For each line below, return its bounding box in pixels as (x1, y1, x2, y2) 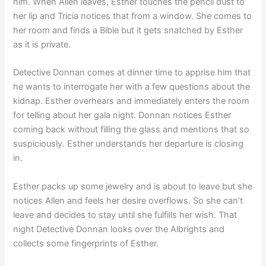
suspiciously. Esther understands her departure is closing (13, 138, 244, 150)
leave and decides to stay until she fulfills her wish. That (13, 209, 237, 220)
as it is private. (13, 39, 71, 50)
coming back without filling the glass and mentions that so (13, 124, 250, 135)
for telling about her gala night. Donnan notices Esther (13, 110, 232, 121)
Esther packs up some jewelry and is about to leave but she (13, 180, 253, 192)
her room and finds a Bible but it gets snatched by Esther (13, 25, 243, 36)
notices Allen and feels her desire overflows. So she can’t (13, 195, 243, 206)
